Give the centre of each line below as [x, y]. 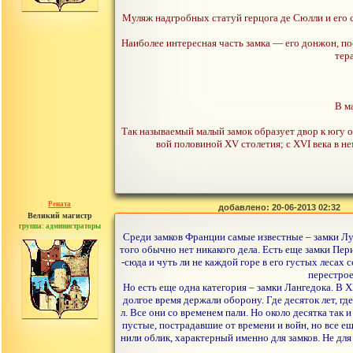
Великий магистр [59, 216]
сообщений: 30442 [60, 235]
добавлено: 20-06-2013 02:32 [279, 207]
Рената [60, 204]
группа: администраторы [59, 226]
